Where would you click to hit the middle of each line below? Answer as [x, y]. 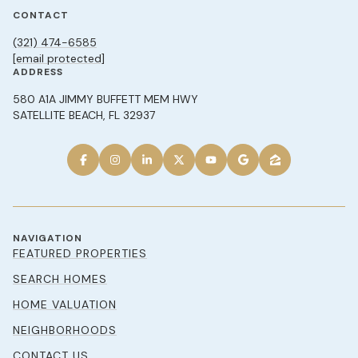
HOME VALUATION [65, 305]
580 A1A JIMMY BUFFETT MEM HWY [105, 99]
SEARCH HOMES [60, 279]
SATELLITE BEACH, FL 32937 [84, 115]
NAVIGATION [48, 239]
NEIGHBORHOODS [65, 330]
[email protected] [59, 58]
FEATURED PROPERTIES [80, 254]
